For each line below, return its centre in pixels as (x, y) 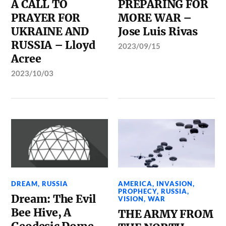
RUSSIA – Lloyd (53, 45)
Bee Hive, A (41, 213)
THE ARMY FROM (166, 214)
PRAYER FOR (46, 18)
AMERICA (135, 184)
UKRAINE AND (50, 32)
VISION (131, 199)
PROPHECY (138, 191)
